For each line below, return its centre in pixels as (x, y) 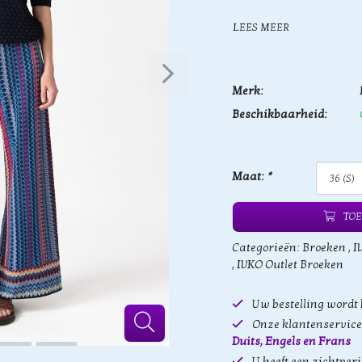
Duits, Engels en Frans (291, 341)
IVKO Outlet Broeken (290, 265)
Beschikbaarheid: (280, 114)
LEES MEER (261, 27)
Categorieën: (267, 248)
